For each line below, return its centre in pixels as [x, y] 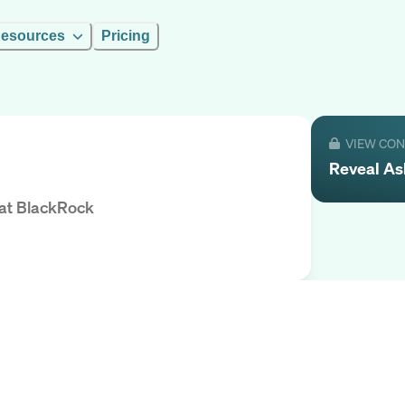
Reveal [356, 168]
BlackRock [55, 207]
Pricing [126, 36]
